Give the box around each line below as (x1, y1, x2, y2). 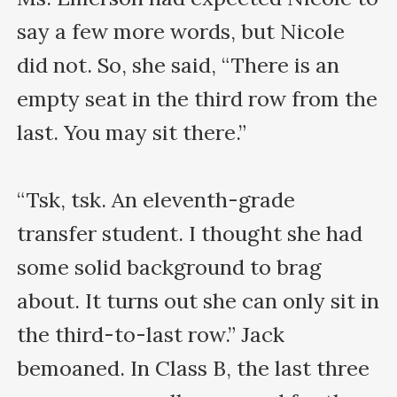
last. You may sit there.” (17, 118, 247, 146)
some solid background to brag (17, 253, 323, 281)
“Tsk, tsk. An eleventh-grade (17, 185, 296, 214)
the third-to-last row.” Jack (17, 320, 285, 348)
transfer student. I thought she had (17, 219, 363, 247)
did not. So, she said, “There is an (17, 51, 340, 79)
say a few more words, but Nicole (17, 17, 346, 45)
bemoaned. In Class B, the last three (17, 354, 370, 382)
